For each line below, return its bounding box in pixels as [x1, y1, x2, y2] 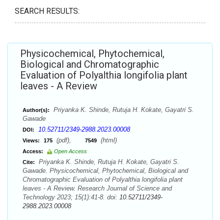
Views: [23, 137, 40, 143]
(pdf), [55, 137, 85, 144]
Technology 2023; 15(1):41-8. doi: [23, 193, 119, 201]
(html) [99, 137, 117, 144]
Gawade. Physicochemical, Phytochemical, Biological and [23, 167, 188, 174]
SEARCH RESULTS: [15, 6, 80, 16]
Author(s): [23, 107, 50, 113]
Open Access [54, 148, 87, 154]
